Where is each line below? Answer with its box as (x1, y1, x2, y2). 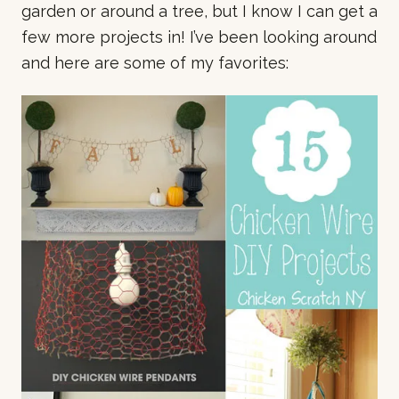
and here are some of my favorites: (21, 53, 289, 73)
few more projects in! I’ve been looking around (21, 28, 377, 47)
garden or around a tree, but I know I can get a (21, 2, 378, 21)
